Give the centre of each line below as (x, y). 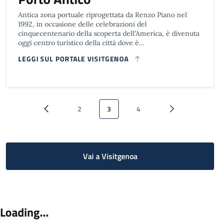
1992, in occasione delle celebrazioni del (82, 24)
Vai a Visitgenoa (110, 156)
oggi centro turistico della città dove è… (81, 43)
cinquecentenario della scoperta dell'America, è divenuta (109, 33)
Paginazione (36, 101)
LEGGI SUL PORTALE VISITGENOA (74, 59)
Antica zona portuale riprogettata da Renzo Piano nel (103, 15)
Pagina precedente (72, 113)
